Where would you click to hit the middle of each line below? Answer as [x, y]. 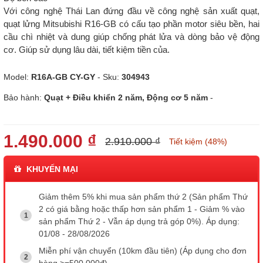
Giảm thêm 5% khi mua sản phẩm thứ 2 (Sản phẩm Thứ [143, 197]
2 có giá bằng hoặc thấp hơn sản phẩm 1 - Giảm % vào [142, 209]
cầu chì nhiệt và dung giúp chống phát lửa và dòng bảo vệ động [131, 37]
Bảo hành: [24, 97]
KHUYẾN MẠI [51, 169]
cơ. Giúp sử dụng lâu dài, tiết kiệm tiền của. [87, 50]
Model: [17, 77]
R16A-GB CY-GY [63, 77]
